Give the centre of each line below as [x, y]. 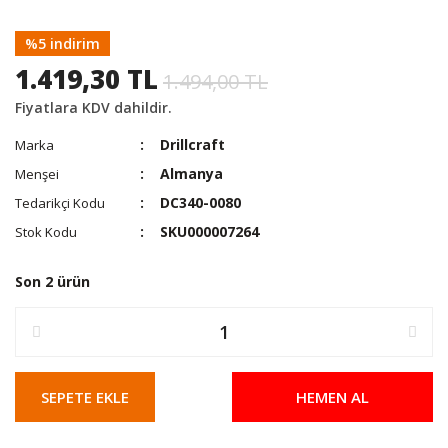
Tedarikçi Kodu [60, 203]
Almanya [192, 173]
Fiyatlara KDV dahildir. [93, 107]
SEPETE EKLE [85, 397]
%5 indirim [62, 43]
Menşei [37, 174]
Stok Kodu [46, 232]
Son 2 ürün [52, 281]
